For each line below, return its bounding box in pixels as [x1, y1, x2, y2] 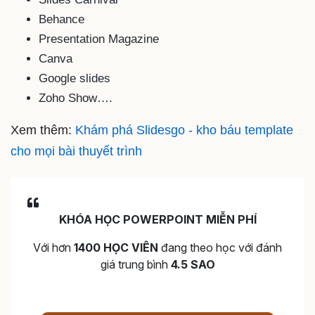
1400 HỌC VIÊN [74, 240, 158, 255]
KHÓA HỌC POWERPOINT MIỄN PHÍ [58, 212, 257, 226]
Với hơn [33, 240, 74, 255]
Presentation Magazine [39, 32, 159, 46]
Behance [39, 13, 84, 27]
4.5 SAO [170, 257, 215, 271]
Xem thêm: [11, 123, 72, 138]
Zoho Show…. [39, 91, 112, 105]
